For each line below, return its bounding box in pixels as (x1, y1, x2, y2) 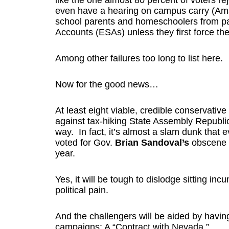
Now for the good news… (55, 79, 158, 89)
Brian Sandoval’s (114, 138, 189, 148)
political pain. (55, 185, 108, 195)
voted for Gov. (55, 138, 115, 148)
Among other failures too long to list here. (55, 53, 223, 63)
